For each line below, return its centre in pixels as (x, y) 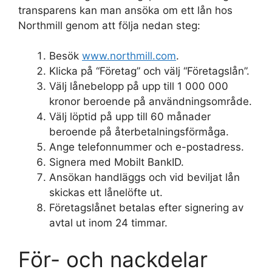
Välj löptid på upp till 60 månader (130, 117)
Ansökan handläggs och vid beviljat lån (144, 177)
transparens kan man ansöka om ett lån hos (125, 10)
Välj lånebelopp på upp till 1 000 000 (139, 86)
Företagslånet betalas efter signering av (146, 208)
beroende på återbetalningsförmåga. (139, 132)
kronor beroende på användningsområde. (151, 101)
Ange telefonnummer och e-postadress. (147, 147)
